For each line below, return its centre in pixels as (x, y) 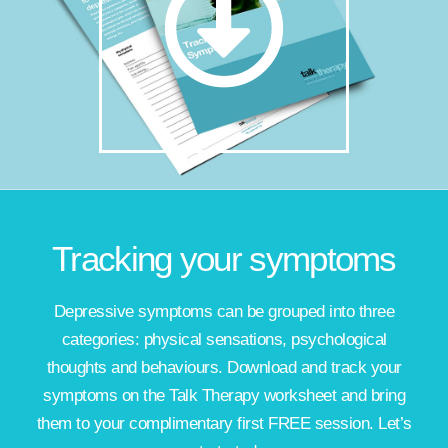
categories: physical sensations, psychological (224, 340)
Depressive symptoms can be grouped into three (224, 312)
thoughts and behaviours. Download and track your (224, 368)
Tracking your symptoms (224, 259)
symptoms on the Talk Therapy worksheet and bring (224, 396)
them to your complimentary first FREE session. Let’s (224, 424)
